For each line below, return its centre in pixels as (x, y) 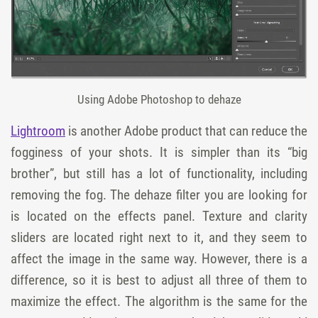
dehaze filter (167, 194)
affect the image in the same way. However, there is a (159, 258)
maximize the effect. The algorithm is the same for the (159, 301)
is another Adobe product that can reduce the (186, 131)
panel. (179, 216)
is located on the (64, 216)
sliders (28, 237)
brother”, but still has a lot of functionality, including (159, 173)
